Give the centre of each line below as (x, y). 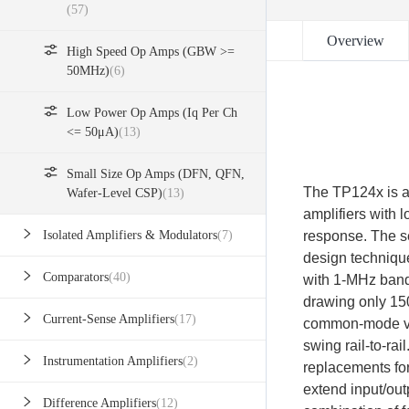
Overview (356, 41)
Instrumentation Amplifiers (113, 362)
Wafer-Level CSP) (115, 194)
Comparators (76, 278)
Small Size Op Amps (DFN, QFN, (156, 174)
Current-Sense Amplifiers (109, 320)
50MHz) (88, 71)
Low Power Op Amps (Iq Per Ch (152, 113)
